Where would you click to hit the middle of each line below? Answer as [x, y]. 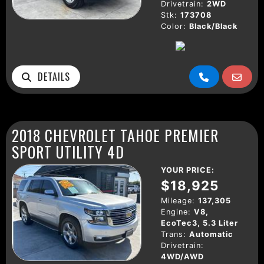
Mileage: [178, 200]
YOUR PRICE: [188, 170]
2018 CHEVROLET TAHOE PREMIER [115, 135]
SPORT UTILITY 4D [68, 151]
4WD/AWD [182, 256]
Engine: [176, 212]
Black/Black [213, 26]
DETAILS [51, 76]
